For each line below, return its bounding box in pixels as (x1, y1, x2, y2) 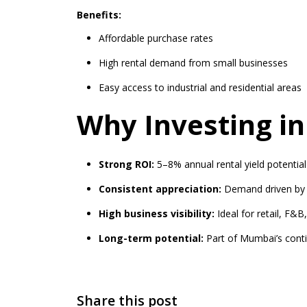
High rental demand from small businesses (99, 56, 288, 70)
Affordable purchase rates (99, 32, 213, 45)
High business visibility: (99, 207, 214, 221)
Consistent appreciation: (99, 182, 221, 196)
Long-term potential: (99, 232, 204, 245)
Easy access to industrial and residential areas (99, 81, 302, 95)
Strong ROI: (99, 158, 154, 171)
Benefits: (77, 8, 121, 22)
